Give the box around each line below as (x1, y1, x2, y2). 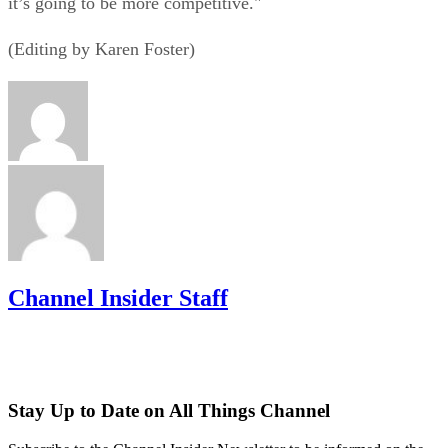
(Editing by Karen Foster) (8, 38, 200, 59)
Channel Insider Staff (8, 284, 228, 311)
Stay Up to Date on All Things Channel (8, 400, 330, 422)
